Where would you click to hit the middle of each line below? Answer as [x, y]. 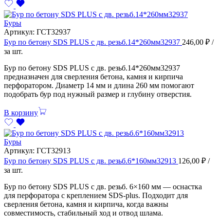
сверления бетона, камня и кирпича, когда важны [86, 204]
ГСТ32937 [54, 32]
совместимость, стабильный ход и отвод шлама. [83, 213]
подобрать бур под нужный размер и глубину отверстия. [98, 94]
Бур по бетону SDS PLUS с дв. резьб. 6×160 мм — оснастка [103, 186]
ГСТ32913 [54, 150]
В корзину [21, 112]
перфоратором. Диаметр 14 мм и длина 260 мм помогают [99, 85]
